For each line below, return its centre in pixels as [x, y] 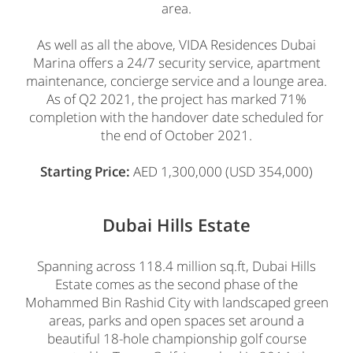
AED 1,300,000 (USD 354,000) [221, 171]
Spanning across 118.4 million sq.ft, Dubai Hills [176, 266]
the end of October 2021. [176, 135]
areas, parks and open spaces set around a [176, 320]
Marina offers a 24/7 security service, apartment [176, 62]
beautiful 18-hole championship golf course [176, 338]
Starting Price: [85, 171]
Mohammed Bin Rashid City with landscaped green [176, 302]
